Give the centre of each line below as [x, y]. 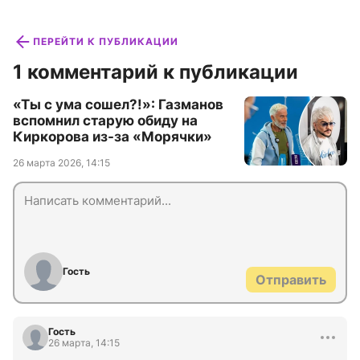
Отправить [291, 280]
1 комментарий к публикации [155, 72]
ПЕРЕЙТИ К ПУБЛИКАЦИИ [106, 42]
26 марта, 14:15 [84, 343]
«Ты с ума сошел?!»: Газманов [118, 105]
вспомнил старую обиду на [105, 121]
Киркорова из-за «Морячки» [112, 137]
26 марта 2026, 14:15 [61, 163]
